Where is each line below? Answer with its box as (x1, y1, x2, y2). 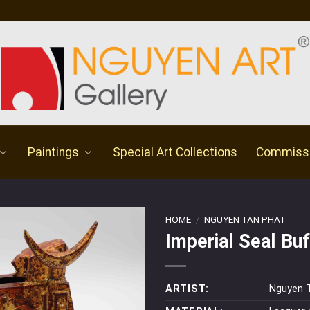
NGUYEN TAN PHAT (204, 214, 286, 225)
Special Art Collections (113, 145, 238, 159)
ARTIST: (165, 282, 210, 295)
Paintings (27, 145, 79, 159)
